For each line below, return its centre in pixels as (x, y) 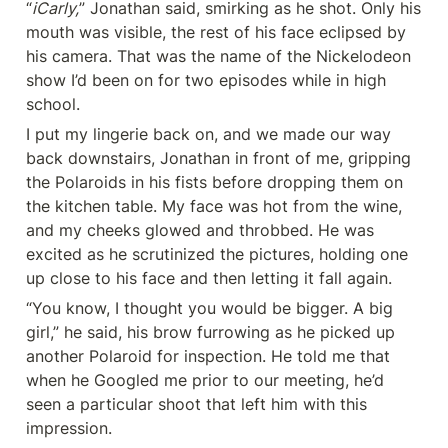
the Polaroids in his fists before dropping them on (214, 182)
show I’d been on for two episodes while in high (206, 80)
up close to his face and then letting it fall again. (209, 278)
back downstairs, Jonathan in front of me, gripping (218, 158)
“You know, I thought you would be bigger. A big (209, 308)
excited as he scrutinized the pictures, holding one (217, 254)
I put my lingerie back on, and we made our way (208, 134)
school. (53, 104)
